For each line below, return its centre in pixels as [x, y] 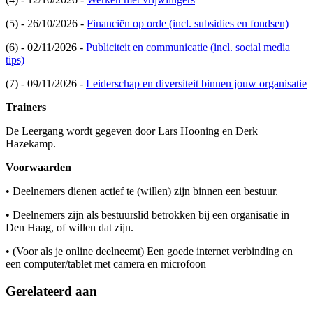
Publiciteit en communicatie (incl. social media [188, 48]
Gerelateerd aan [51, 291]
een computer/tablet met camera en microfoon [106, 264]
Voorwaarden [38, 168]
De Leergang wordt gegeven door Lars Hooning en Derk [132, 131]
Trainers [26, 108]
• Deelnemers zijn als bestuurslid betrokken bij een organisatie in [147, 215]
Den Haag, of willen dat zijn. [70, 228]
